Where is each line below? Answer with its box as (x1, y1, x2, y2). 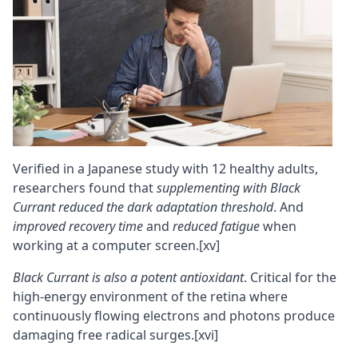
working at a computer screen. (13, 237, 199, 255)
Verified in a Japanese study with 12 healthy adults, (13, 160, 318, 178)
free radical (78, 326, 146, 344)
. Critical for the (244, 268, 336, 287)
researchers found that (13, 179, 157, 197)
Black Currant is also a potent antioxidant (13, 268, 244, 287)
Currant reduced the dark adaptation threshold (13, 198, 273, 217)
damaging (13, 326, 78, 344)
